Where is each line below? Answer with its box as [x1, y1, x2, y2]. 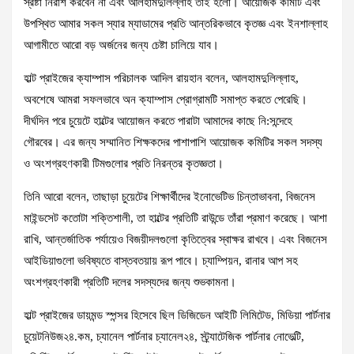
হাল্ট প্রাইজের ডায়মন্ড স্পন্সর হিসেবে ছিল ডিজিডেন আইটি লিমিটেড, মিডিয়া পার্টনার [24, 309, 330, 322]
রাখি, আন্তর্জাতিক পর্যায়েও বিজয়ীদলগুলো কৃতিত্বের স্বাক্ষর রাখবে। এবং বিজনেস [24, 233, 327, 246]
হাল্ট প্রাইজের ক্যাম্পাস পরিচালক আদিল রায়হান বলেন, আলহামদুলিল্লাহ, [24, 72, 299, 85]
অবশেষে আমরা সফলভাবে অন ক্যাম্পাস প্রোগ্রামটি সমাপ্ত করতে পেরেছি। [24, 93, 307, 106]
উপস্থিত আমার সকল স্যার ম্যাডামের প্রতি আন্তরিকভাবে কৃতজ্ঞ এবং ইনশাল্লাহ [24, 17, 328, 30]
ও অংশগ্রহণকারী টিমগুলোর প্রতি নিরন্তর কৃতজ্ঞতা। [24, 157, 224, 170]
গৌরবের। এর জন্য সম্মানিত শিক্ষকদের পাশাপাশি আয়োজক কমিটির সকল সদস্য [24, 136, 322, 149]
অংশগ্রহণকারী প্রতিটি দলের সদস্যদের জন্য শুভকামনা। [24, 276, 236, 288]
